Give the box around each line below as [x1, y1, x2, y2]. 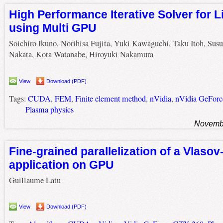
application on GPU [8, 158, 114, 172]
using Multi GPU [8, 21, 97, 35]
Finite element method [75, 93, 146, 104]
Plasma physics [25, 104, 74, 115]
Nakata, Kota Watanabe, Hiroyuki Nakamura [8, 49, 153, 60]
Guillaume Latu [8, 174, 61, 186]
